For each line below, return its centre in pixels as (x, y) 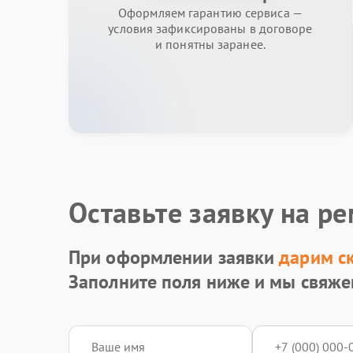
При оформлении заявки (174, 257)
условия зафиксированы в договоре (210, 28)
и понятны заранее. (210, 44)
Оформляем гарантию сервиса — (210, 13)
